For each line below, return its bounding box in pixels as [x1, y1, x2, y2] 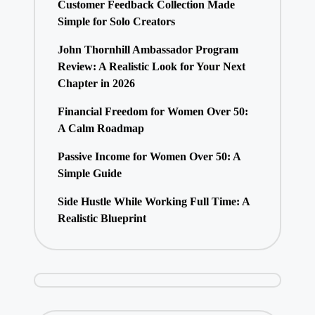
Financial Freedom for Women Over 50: [57, 105, 248, 117]
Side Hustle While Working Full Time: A [57, 195, 250, 207]
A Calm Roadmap [57, 122, 144, 134]
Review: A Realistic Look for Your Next [57, 60, 245, 72]
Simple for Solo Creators [57, 15, 175, 27]
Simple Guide [57, 167, 122, 179]
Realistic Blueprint [57, 212, 146, 224]
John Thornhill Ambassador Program [57, 43, 238, 56]
